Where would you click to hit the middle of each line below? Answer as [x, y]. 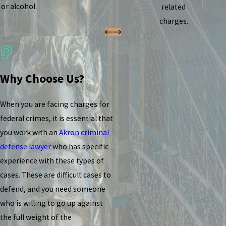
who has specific [80, 147]
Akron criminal [84, 133]
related [174, 7]
